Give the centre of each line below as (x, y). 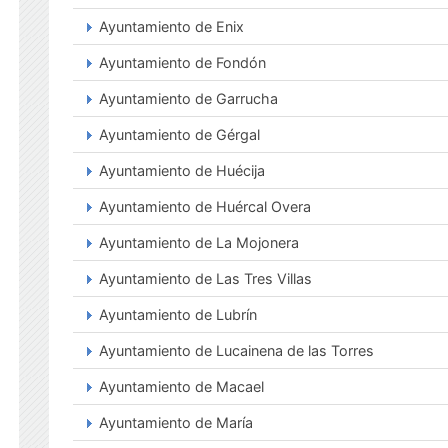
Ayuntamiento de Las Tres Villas (205, 278)
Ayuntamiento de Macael (181, 386)
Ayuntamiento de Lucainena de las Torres (236, 350)
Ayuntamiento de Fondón (182, 62)
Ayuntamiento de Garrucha (188, 98)
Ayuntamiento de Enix (171, 26)
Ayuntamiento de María (176, 422)
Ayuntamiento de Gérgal (179, 134)
